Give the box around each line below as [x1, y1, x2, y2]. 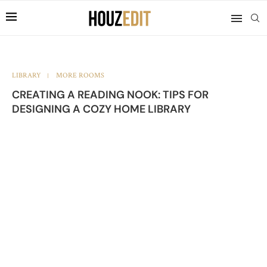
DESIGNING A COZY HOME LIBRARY [12, 102, 191, 116]
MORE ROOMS [56, 71, 104, 80]
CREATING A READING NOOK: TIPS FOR [12, 88, 209, 102]
